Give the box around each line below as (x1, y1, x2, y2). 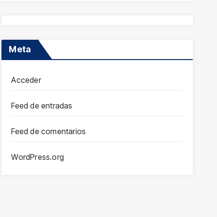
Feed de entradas (11, 101, 73, 110)
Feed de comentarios (11, 126, 86, 136)
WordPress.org (11, 152, 64, 162)
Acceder (11, 75, 41, 85)
